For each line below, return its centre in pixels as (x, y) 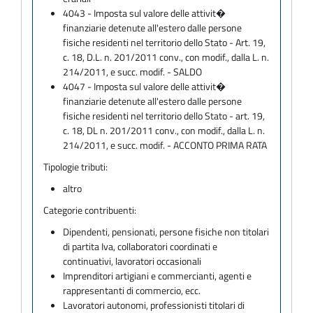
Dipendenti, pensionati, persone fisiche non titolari (166, 231)
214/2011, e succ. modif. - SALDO (133, 71)
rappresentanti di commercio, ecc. (132, 290)
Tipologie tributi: (75, 166)
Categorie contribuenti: (90, 210)
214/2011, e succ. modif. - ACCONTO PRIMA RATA (165, 145)
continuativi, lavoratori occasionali (132, 261)
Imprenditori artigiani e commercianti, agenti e (158, 275)
